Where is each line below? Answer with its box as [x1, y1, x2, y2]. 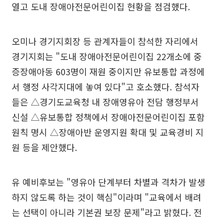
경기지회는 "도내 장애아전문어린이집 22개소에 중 [12, 50, 202, 63]
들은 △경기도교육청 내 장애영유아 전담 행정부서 [12, 95, 199, 108]
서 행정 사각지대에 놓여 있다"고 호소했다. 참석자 [12, 80, 199, 93]
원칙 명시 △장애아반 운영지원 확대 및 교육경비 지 [12, 126, 204, 138]
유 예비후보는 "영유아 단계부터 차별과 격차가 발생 [12, 175, 205, 188]
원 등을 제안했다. [12, 141, 77, 153]
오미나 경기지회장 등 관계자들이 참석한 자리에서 [12, 35, 198, 47]
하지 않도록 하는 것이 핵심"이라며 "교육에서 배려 [12, 191, 201, 203]
